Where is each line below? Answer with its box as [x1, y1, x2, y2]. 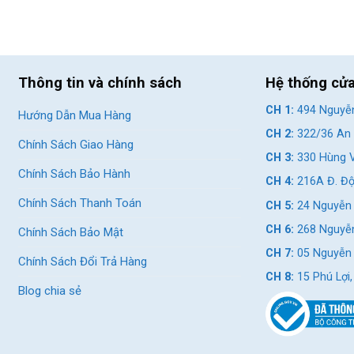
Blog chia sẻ [18, 283, 82, 298]
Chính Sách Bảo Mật [18, 224, 124, 239]
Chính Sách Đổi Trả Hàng [18, 254, 148, 269]
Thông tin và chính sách [18, 73, 183, 91]
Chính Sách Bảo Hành [18, 166, 131, 181]
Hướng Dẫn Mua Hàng [18, 107, 132, 122]
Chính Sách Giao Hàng [18, 137, 134, 152]
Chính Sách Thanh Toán [18, 195, 142, 210]
